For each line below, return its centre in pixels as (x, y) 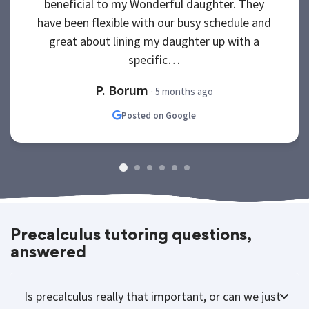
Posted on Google (159, 121)
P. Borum (123, 95)
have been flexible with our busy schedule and (154, 28)
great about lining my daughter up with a (154, 46)
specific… (154, 65)
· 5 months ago (182, 97)
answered (48, 259)
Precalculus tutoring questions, (131, 241)
